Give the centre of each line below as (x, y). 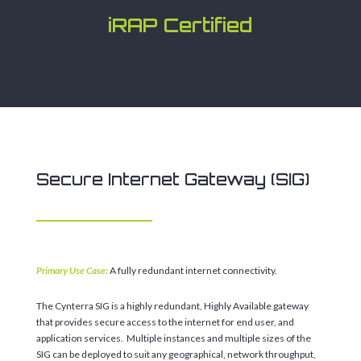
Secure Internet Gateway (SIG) (172, 179)
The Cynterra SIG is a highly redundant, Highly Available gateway (172, 305)
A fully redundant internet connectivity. (192, 270)
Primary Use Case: (72, 270)
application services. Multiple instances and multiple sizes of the (173, 338)
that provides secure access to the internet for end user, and (165, 322)
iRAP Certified (180, 25)
